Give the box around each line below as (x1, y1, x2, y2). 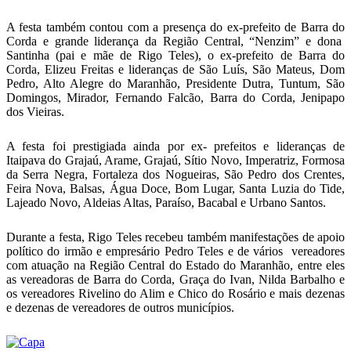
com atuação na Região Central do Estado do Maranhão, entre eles (6, 259, 345, 272)
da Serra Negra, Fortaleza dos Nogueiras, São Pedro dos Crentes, (6, 168, 345, 181)
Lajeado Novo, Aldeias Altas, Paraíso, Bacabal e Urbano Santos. (6, 196, 345, 209)
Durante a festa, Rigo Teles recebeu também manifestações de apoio (6, 230, 345, 244)
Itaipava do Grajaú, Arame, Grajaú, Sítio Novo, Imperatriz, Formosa (6, 154, 345, 167)
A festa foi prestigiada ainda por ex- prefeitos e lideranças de (6, 139, 345, 153)
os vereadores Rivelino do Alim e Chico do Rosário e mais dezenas (6, 287, 345, 300)
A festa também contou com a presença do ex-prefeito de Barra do (6, 20, 345, 34)
